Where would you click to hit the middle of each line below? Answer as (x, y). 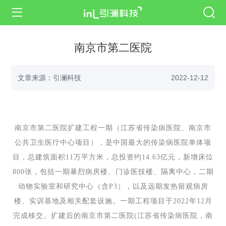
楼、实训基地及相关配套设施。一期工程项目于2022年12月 (113, 201)
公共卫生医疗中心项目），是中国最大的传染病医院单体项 (113, 143)
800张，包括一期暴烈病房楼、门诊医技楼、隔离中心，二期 (113, 172)
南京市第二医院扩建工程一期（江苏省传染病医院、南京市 (113, 128)
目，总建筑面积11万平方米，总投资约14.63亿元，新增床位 (113, 157)
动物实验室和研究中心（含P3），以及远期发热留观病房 (113, 187)
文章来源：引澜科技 (49, 78)
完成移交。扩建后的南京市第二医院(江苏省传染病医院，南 (113, 216)
